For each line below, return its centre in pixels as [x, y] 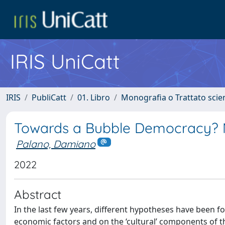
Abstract [38, 194]
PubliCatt [49, 97]
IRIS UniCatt [65, 61]
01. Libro [94, 97]
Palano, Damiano [56, 144]
